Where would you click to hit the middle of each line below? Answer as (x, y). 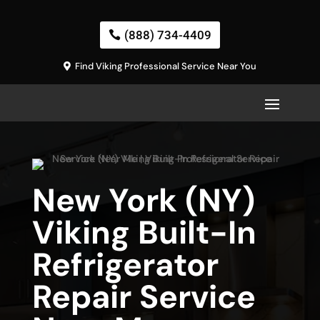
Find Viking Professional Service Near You (166, 66)
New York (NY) (143, 201)
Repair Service (144, 297)
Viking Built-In (144, 233)
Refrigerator (125, 265)
